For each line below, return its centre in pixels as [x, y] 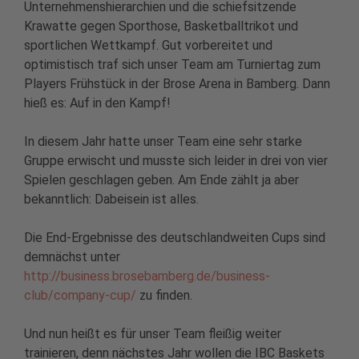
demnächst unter [72, 256]
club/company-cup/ [80, 295]
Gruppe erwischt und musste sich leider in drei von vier [176, 160]
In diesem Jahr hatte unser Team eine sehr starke [163, 141]
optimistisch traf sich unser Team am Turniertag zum [172, 64]
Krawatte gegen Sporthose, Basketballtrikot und [161, 26]
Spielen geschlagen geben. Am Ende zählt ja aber [161, 179]
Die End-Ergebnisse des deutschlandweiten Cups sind [175, 237]
